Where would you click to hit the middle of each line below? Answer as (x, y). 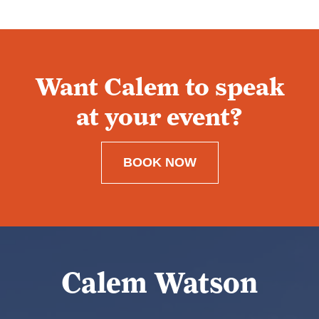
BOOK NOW (159, 162)
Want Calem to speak (159, 86)
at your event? (159, 116)
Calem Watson (159, 282)
